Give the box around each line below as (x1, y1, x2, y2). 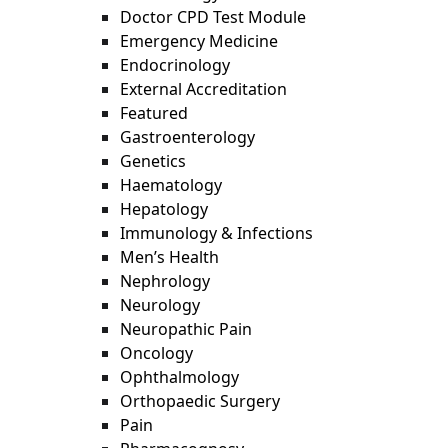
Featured (120, 102, 188, 124)
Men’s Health (120, 246, 219, 268)
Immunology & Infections (120, 222, 313, 244)
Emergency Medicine (120, 30, 278, 52)
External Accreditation (120, 78, 287, 100)
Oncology (120, 342, 193, 364)
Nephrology (120, 270, 210, 292)
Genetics (120, 150, 186, 172)
